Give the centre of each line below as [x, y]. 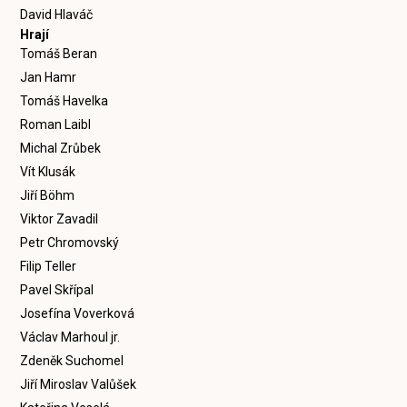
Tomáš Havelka [65, 101]
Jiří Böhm [48, 195]
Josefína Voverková [78, 313]
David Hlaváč [57, 15]
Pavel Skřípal [57, 290]
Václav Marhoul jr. [70, 337]
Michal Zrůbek [61, 148]
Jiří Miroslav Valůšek [79, 384]
